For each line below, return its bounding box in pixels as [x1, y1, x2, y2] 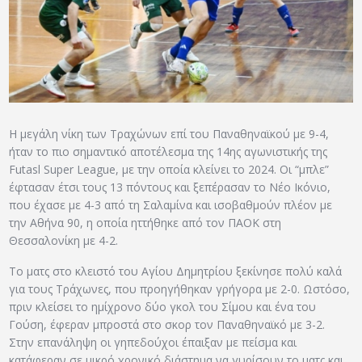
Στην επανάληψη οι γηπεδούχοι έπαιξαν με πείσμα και [9, 334, 297, 350]
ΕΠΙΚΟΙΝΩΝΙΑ [68, 32, 174, 52]
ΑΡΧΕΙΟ [68, 2, 122, 22]
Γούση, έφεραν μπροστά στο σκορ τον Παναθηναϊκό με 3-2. [9, 316, 326, 332]
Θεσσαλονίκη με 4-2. [9, 233, 119, 249]
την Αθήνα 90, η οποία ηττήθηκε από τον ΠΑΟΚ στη [9, 215, 282, 231]
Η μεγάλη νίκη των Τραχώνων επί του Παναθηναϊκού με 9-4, [9, 126, 330, 142]
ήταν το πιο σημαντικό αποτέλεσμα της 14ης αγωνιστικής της [9, 144, 328, 160]
